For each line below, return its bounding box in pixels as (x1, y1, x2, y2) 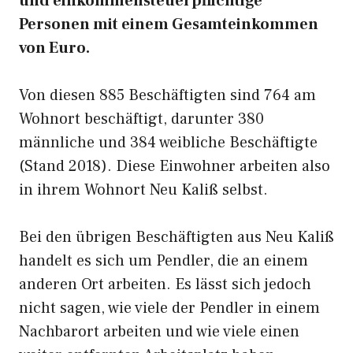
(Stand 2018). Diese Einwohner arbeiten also (19, 156, 330, 176)
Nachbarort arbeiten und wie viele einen (19, 321, 299, 342)
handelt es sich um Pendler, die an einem (19, 251, 308, 271)
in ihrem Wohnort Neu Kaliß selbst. (19, 180, 268, 200)
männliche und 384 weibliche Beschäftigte (19, 132, 318, 153)
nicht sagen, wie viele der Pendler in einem (19, 298, 320, 318)
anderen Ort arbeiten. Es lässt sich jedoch (19, 274, 311, 295)
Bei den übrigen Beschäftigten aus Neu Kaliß (19, 227, 334, 247)
